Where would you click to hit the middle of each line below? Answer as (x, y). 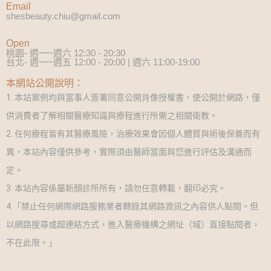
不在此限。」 (31, 243)
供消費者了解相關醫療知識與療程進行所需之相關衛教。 (112, 116)
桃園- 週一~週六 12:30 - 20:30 (66, 53)
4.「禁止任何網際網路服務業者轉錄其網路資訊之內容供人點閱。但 (132, 207)
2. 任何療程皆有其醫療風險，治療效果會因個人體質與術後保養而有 (133, 134)
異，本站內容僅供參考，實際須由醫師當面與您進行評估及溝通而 (129, 152)
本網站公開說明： (45, 83)
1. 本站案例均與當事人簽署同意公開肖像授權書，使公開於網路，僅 (133, 98)
